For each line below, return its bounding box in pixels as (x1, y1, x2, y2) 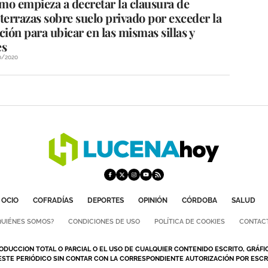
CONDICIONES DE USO (68, 218, 140, 226)
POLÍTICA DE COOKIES (154, 218, 225, 226)
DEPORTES (87, 196, 124, 205)
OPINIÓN (138, 196, 167, 205)
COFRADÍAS (32, 196, 73, 205)
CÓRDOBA (181, 196, 217, 205)
